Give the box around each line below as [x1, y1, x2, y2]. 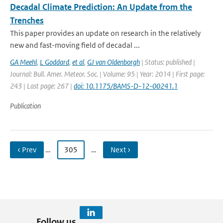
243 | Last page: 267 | [10, 81, 74, 91]
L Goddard [40, 57, 69, 67]
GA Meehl [10, 57, 37, 67]
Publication [10, 101, 41, 111]
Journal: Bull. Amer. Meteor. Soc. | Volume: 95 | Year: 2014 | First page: [10, 69, 205, 79]
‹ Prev [17, 145, 36, 154]
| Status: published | [140, 57, 195, 67]
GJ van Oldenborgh [87, 57, 140, 67]
